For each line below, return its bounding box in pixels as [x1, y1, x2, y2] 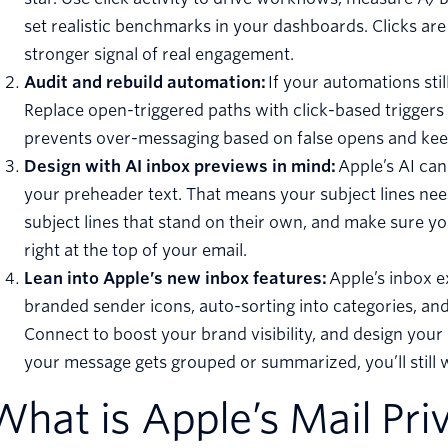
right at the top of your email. [24, 241, 247, 261]
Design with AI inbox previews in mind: [24, 157, 338, 177]
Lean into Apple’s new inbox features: [24, 269, 329, 289]
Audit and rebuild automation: [24, 73, 268, 93]
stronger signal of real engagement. [24, 45, 294, 65]
